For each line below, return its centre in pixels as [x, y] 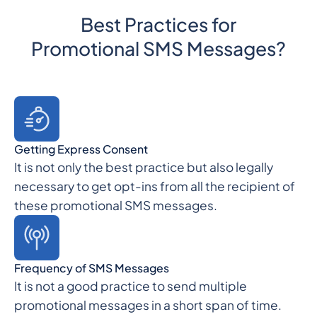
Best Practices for [158, 25]
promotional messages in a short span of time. [148, 305]
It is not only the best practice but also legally [143, 167]
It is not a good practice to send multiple [130, 286]
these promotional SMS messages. [115, 206]
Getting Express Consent [81, 150]
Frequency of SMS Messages [91, 269]
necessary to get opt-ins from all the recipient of [154, 186]
